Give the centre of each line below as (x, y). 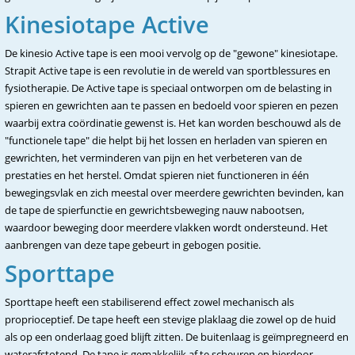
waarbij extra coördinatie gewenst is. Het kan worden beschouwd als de (173, 123)
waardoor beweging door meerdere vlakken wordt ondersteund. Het (166, 227)
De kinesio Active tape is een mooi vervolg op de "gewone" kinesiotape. (171, 53)
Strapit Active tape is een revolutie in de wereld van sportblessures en (168, 71)
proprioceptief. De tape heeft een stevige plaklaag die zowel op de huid (170, 319)
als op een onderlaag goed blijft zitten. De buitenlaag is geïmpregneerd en (177, 337)
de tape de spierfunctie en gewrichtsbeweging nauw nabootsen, (155, 210)
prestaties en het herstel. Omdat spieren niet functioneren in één (157, 175)
